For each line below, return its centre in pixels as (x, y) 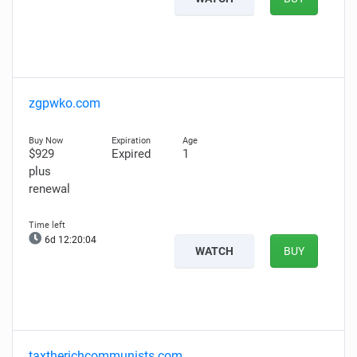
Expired (131, 154)
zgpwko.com (65, 103)
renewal (49, 189)
